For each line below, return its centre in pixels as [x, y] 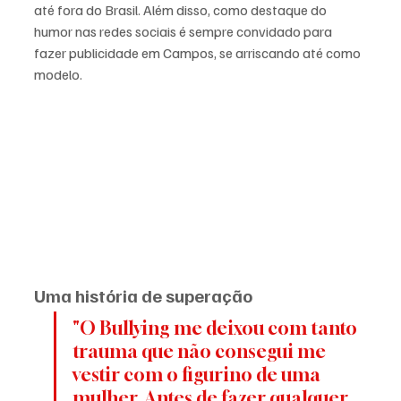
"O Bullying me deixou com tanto [217, 328]
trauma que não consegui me [201, 352]
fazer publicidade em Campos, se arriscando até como [199, 52]
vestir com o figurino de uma [198, 375]
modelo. [58, 74]
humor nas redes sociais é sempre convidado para [184, 31]
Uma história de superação [143, 296]
